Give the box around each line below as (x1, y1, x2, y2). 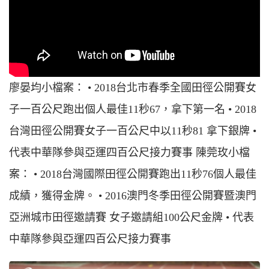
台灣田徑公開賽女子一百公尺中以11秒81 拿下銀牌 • (9, 124, 256, 137)
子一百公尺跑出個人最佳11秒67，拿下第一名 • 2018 (9, 103, 256, 115)
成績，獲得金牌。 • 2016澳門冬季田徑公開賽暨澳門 (9, 189, 256, 202)
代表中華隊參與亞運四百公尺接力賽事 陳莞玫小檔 (9, 146, 250, 159)
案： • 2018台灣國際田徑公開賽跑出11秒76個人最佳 (9, 168, 256, 180)
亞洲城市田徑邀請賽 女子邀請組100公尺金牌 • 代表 (9, 211, 254, 223)
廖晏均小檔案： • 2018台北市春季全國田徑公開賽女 (9, 81, 256, 94)
